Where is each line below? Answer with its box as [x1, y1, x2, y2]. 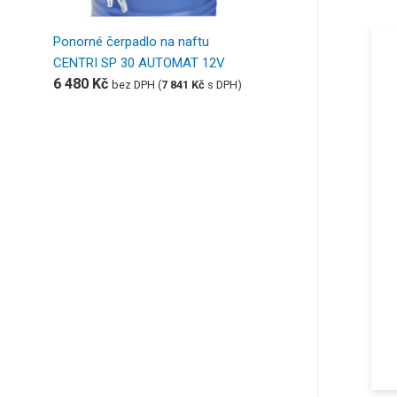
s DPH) [205, 77, 242, 91]
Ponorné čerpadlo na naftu [53, 33, 209, 50]
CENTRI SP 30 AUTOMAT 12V [53, 54, 225, 71]
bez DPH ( [112, 77, 161, 91]
